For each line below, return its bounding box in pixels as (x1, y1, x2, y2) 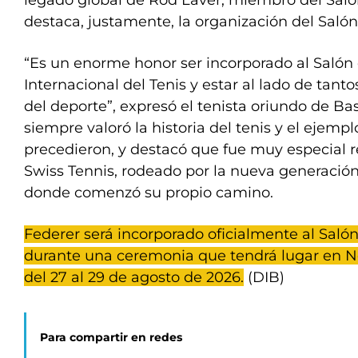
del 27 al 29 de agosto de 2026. (24, 268, 244, 287)
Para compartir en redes (40, 330, 182, 345)
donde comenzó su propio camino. (24, 184, 273, 202)
